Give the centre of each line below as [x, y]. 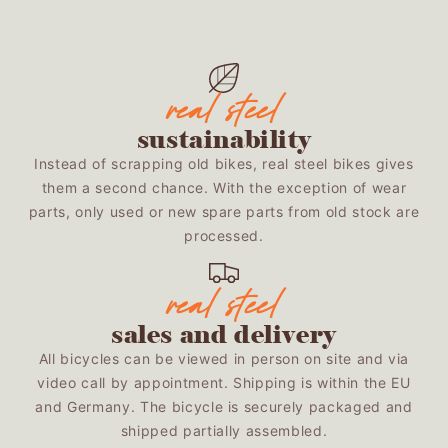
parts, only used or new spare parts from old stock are [224, 211]
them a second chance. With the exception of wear [224, 187]
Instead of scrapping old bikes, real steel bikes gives [224, 163]
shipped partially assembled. [224, 430]
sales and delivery [224, 334]
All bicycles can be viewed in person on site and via [224, 358]
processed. [224, 235]
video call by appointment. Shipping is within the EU [224, 382]
